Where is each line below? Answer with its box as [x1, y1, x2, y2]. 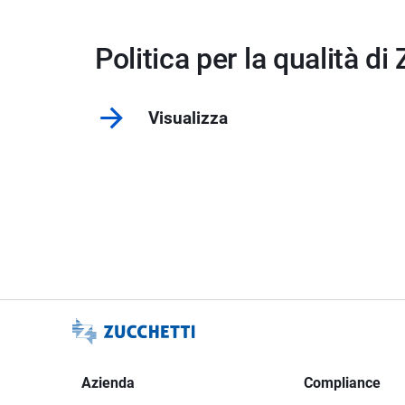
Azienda [81, 374, 135, 392]
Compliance [304, 374, 381, 392]
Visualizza [148, 108, 228, 128]
